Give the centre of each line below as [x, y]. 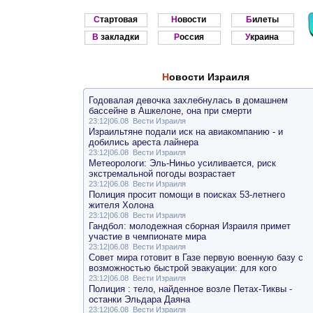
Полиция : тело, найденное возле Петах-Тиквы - [190, 289]
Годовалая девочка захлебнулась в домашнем [188, 101]
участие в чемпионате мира [147, 237]
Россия [191, 37]
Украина [264, 37]
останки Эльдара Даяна [139, 300]
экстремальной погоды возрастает [162, 174]
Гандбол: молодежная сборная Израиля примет [189, 226]
